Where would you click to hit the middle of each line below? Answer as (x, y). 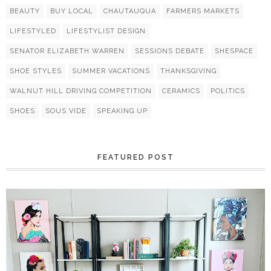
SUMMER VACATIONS (111, 71)
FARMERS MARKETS (203, 11)
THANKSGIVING (188, 71)
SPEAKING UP (122, 111)
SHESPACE (234, 51)
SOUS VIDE (66, 111)
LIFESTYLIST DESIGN (106, 31)
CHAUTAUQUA (130, 11)
